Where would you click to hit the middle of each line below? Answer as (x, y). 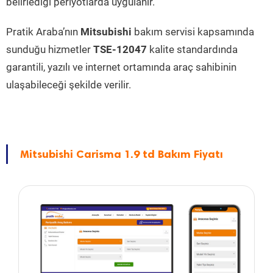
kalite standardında (192, 49)
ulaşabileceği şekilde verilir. (69, 85)
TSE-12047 (120, 49)
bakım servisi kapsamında (193, 32)
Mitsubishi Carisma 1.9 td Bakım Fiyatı (122, 154)
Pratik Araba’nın (43, 32)
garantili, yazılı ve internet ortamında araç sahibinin (121, 67)
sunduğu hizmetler (50, 49)
